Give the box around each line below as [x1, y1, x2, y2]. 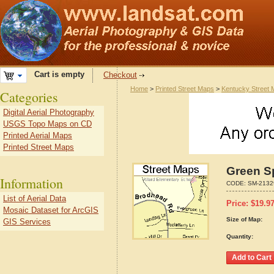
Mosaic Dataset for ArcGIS [3, 206, 98, 215]
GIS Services [3, 217, 51, 226]
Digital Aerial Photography [3, 108, 94, 117]
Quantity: [226, 233, 253, 240]
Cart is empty [27, 70, 84, 80]
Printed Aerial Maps [3, 131, 72, 140]
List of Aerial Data [3, 194, 66, 203]
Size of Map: [226, 216, 262, 223]
